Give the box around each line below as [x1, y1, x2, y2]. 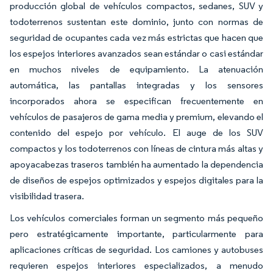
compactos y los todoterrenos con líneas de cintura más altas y [10, 143, 263, 154]
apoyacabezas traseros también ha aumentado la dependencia [10, 158, 263, 170]
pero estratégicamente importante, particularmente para [10, 228, 263, 239]
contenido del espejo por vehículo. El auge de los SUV [10, 127, 263, 138]
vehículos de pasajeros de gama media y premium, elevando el [10, 111, 263, 122]
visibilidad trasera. [10, 190, 84, 202]
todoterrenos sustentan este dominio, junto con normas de [10, 16, 263, 27]
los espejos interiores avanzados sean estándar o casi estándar [10, 48, 263, 59]
